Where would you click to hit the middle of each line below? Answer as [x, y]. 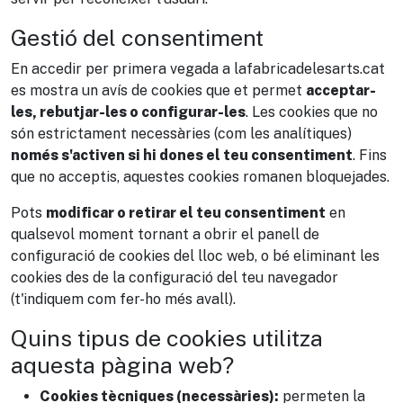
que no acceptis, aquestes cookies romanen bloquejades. [200, 177]
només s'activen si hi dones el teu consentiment [182, 155]
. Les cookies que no [312, 112]
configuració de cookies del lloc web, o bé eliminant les [195, 256]
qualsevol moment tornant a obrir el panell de [165, 234]
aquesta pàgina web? [122, 365]
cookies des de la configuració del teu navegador [175, 278]
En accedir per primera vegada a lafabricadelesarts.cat [198, 69]
